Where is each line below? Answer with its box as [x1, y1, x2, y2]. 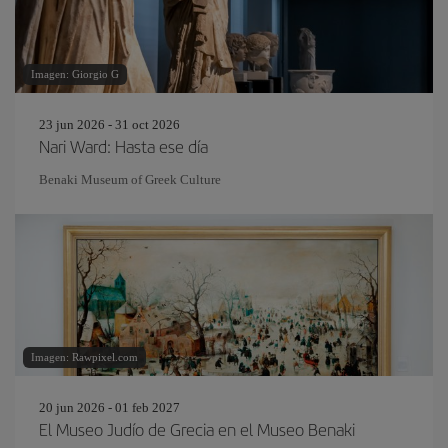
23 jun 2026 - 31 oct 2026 [39, 117, 180, 132]
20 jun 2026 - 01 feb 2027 [39, 400, 180, 415]
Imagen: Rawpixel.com [31, 351, 138, 363]
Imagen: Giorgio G [31, 68, 119, 80]
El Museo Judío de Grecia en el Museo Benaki [39, 417, 355, 441]
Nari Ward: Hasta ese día [39, 134, 208, 158]
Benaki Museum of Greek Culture [39, 172, 221, 187]
